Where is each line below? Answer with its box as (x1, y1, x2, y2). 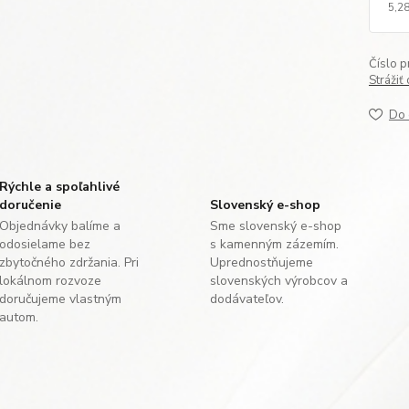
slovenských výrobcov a (209, 272, 348, 289)
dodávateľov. (209, 290, 284, 308)
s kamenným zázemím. (209, 236, 339, 253)
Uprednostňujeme (209, 254, 313, 271)
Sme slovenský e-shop (209, 217, 341, 235)
